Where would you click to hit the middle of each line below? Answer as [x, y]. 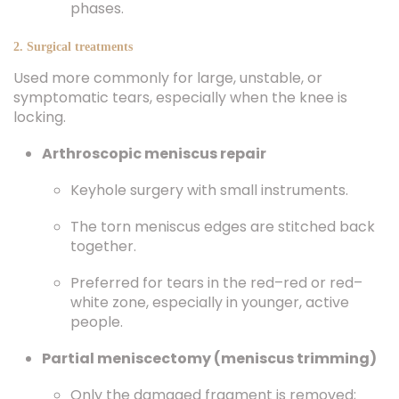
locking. [40, 117]
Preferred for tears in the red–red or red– [216, 283]
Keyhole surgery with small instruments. [209, 190]
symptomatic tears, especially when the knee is [180, 98]
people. [97, 322]
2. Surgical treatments [73, 47]
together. [103, 246]
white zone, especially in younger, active [210, 302]
